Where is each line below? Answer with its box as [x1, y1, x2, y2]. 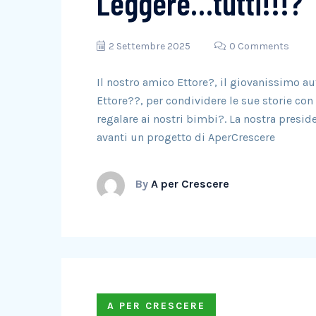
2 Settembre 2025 [109, 40, 190, 52]
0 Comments [229, 40, 289, 52]
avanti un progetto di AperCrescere [97, 130, 275, 144]
